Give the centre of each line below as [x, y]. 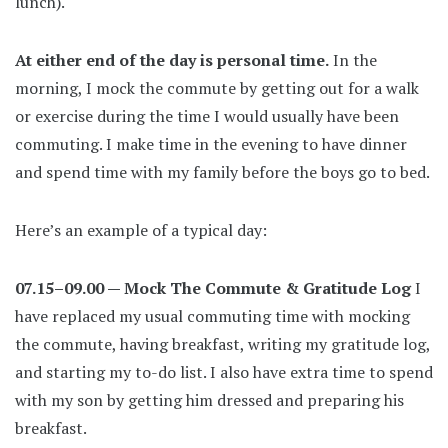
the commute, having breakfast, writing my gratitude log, [222, 343]
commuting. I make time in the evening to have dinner [211, 143]
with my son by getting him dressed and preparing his [209, 399]
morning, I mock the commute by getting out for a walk [217, 87]
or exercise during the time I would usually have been [207, 115]
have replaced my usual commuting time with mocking [212, 315]
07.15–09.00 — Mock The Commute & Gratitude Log [213, 287]
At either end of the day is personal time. [172, 59]
